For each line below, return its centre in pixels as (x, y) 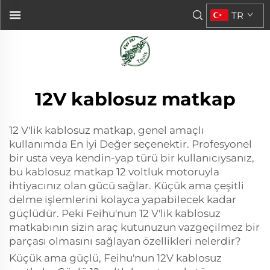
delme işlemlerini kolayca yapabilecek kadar (123, 199)
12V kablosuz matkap (135, 99)
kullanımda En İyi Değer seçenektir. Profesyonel (130, 144)
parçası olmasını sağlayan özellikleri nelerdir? (125, 241)
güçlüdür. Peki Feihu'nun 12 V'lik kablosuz (115, 213)
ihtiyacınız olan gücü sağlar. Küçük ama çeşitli (127, 186)
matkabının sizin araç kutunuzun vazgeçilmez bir (134, 227)
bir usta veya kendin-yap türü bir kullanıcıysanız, (132, 158)
